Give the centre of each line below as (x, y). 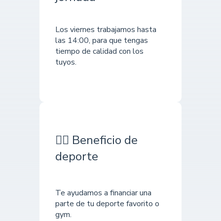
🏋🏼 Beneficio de (96, 140)
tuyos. (66, 62)
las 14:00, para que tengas (102, 40)
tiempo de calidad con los (99, 51)
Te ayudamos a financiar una (103, 193)
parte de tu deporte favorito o (107, 203)
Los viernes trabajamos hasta (106, 30)
